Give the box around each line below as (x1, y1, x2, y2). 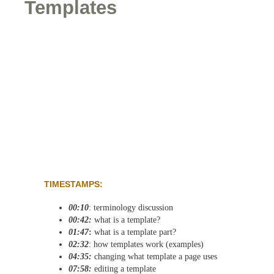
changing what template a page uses (92, 251, 217, 262)
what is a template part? (92, 227, 176, 237)
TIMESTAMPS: (44, 179, 103, 189)
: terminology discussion (89, 202, 173, 213)
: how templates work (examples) (89, 239, 204, 250)
